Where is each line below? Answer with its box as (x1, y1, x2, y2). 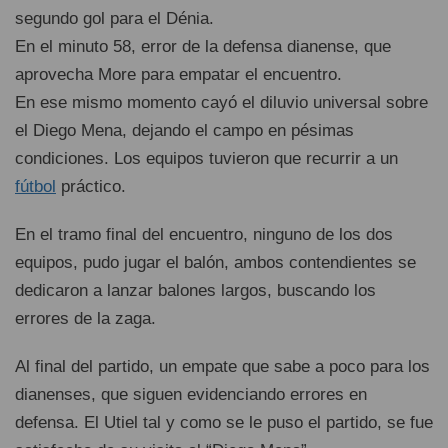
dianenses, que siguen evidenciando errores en (15, 385, 367, 404)
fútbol (15, 177, 56, 196)
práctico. (56, 177, 126, 196)
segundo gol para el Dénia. (15, 9, 214, 28)
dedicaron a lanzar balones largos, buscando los (15, 281, 376, 300)
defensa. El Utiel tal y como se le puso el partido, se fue (15, 413, 433, 432)
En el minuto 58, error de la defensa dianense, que (15, 37, 391, 56)
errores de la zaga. (15, 309, 156, 328)
